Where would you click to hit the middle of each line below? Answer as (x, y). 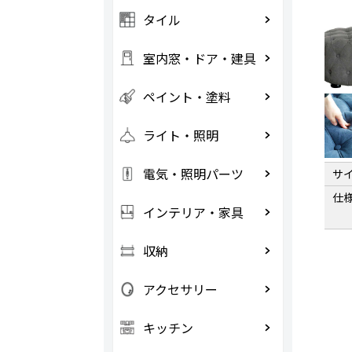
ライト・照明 (180, 135)
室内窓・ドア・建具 (199, 58)
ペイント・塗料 (187, 97)
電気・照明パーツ (193, 174)
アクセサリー (180, 289)
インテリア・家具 (193, 212)
